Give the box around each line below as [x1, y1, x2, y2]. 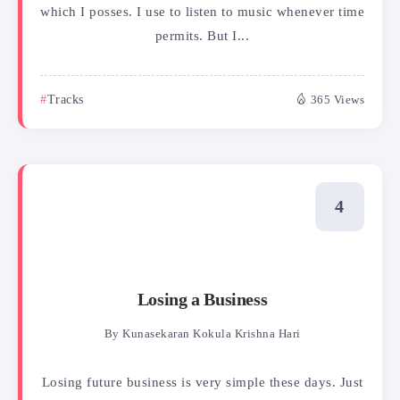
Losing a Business [137, 290, 268, 310]
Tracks [46, 92, 84, 106]
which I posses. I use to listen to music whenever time [40, 4, 364, 19]
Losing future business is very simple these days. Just [41, 375, 363, 390]
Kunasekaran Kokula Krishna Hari [122, 328, 301, 341]
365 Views [310, 93, 364, 106]
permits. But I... [154, 28, 250, 43]
